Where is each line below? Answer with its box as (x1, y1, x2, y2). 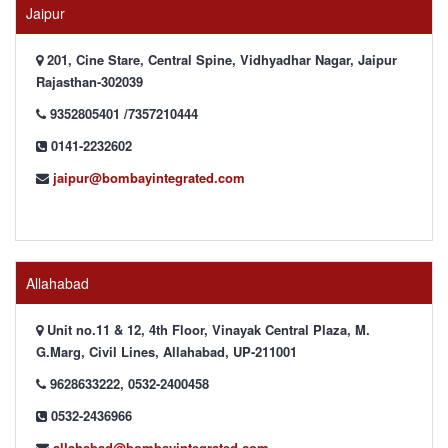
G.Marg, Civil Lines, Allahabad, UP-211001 (36, 342, 297, 361)
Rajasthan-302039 (36, 72, 143, 91)
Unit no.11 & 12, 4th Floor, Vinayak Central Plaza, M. (43, 320, 370, 339)
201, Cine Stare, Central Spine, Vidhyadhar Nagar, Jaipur (43, 50, 397, 69)
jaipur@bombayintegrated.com (53, 168, 245, 187)
